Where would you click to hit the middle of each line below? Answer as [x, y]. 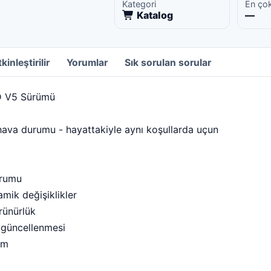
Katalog [155, 15]
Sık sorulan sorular [168, 63]
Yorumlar [87, 63]
